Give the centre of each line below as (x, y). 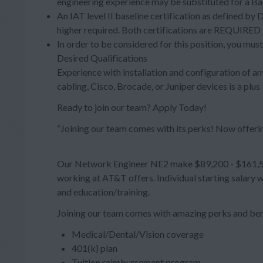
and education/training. (103, 192)
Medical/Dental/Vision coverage (139, 234)
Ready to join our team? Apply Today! (132, 107)
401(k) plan (95, 248)
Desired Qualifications (102, 58)
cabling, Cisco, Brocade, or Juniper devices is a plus (159, 86)
